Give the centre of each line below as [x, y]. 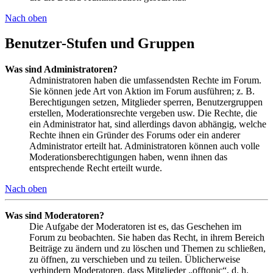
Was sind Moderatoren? [55, 216]
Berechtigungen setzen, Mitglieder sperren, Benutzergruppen [146, 102]
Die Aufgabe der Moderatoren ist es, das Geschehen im [135, 227]
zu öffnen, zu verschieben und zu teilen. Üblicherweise [135, 260]
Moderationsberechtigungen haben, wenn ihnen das [128, 157]
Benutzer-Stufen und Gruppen [100, 44]
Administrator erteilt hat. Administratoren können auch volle [144, 146]
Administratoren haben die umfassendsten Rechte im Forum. [145, 80]
